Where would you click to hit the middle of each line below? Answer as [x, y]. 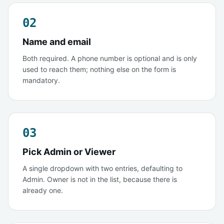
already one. [43, 190]
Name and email [57, 41]
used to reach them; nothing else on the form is [99, 69]
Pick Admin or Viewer [69, 151]
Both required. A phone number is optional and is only [110, 58]
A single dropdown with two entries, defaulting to [102, 168]
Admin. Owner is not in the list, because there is [100, 179]
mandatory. [41, 80]
